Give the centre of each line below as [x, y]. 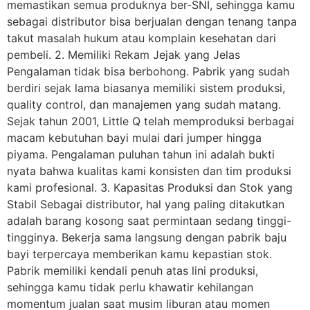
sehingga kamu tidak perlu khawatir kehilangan [130, 288]
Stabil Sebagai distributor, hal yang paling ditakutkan [146, 204]
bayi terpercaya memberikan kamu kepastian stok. [139, 254]
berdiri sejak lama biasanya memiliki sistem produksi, [146, 88]
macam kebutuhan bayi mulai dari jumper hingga [134, 138]
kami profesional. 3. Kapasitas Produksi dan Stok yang [150, 188]
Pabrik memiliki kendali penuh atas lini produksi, [133, 271]
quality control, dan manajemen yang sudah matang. [144, 105]
